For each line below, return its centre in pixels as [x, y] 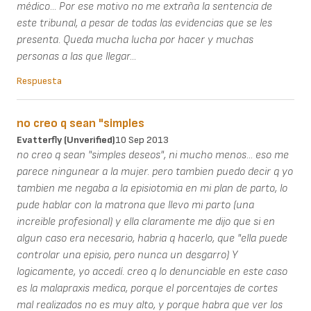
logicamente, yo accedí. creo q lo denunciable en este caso [152, 271]
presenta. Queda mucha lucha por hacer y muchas [135, 40]
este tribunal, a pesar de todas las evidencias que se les [144, 23]
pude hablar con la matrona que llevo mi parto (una [135, 205]
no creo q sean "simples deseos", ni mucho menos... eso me [153, 155]
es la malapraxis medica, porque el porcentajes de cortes [147, 288]
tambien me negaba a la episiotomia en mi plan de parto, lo [152, 188]
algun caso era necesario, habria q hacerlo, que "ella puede [152, 238]
